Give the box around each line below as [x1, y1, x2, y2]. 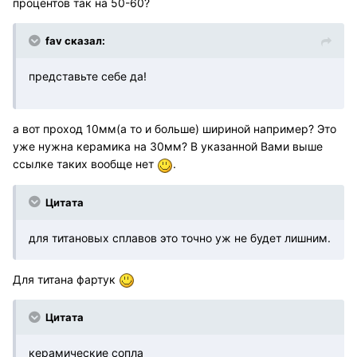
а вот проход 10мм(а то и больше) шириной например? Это [13, 122, 336, 136]
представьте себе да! [29, 69, 147, 84]
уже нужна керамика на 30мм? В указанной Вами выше [13, 139, 323, 154]
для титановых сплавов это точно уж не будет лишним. [29, 230, 331, 245]
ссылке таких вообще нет [13, 157, 157, 171]
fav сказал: [45, 34, 105, 48]
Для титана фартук [13, 272, 119, 286]
